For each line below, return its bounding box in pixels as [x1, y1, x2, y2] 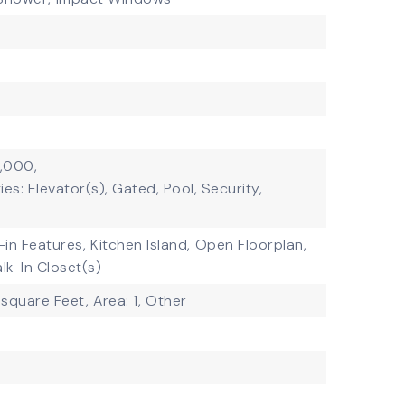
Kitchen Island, [90, 235, 191, 254]
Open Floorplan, [194, 235, 307, 254]
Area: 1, [93, 291, 142, 310]
